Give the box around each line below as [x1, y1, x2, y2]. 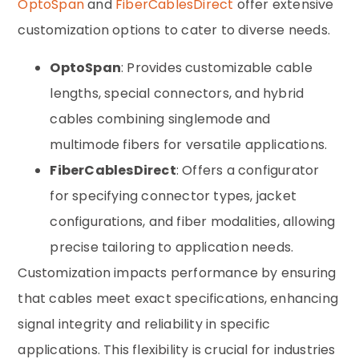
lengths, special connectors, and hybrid [50, 83, 305, 103]
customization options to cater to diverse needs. [18, 21, 331, 40]
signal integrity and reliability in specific [18, 314, 271, 333]
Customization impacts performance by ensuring [18, 263, 337, 282]
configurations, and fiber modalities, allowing [50, 212, 336, 231]
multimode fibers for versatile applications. [50, 135, 328, 154]
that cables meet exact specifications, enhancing [18, 288, 339, 308]
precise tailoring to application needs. [50, 237, 294, 256]
